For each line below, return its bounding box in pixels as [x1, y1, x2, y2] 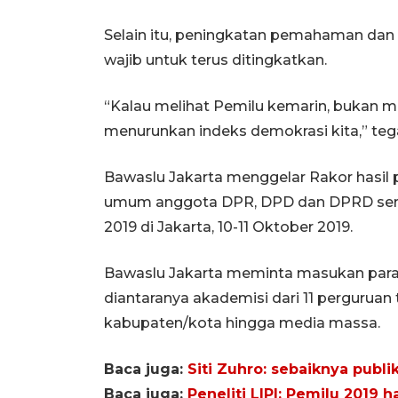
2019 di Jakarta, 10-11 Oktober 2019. [104, 218, 353, 235]
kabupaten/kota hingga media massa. [104, 314, 380, 331]
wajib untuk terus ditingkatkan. [104, 51, 327, 68]
